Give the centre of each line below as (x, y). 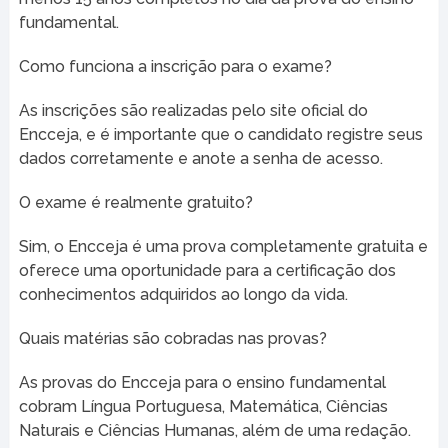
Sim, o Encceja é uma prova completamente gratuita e (223, 246)
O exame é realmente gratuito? (135, 202)
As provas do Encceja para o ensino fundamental (202, 382)
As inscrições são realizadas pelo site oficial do (193, 110)
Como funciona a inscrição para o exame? (175, 66)
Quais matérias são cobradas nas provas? (172, 338)
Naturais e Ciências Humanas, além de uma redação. (214, 430)
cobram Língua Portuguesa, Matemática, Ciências (203, 406)
